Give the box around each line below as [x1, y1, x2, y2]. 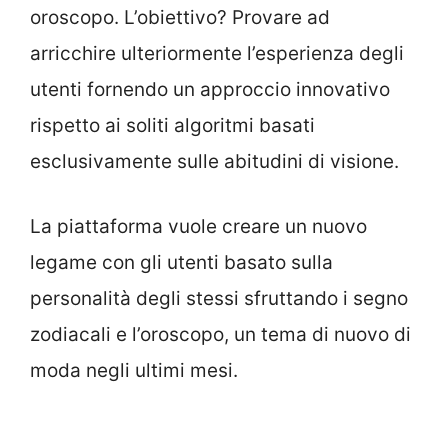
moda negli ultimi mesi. [30, 358, 238, 382]
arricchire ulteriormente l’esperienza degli [30, 42, 404, 66]
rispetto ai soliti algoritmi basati [30, 114, 315, 138]
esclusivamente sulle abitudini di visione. [30, 150, 399, 174]
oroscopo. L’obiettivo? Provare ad [30, 6, 330, 30]
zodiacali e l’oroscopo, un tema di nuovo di [30, 322, 411, 346]
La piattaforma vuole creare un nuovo [30, 214, 367, 238]
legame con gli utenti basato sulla [30, 250, 333, 274]
